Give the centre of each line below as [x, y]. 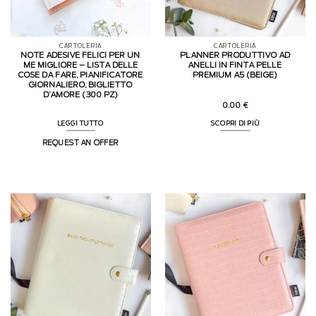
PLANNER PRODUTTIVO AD [235, 55]
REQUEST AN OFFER [81, 143]
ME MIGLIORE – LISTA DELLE [81, 65]
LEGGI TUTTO [81, 123]
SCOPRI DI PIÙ [235, 123]
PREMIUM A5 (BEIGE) [235, 75]
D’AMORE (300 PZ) [81, 95]
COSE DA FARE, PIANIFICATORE [81, 75]
